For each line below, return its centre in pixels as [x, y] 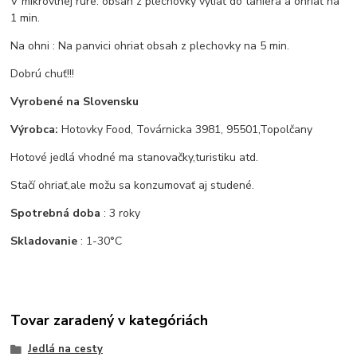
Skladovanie [44, 241]
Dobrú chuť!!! [43, 73]
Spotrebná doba [56, 213]
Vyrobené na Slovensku [75, 101]
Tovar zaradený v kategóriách [110, 321]
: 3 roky [121, 213]
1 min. [25, 18]
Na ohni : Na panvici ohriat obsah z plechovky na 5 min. [150, 45]
